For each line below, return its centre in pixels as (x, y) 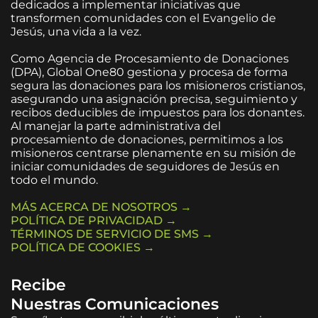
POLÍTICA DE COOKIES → (83, 247)
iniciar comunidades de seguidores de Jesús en (145, 166)
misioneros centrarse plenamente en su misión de (153, 153)
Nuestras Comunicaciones (115, 304)
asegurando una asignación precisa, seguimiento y (154, 99)
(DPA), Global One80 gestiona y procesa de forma (149, 72)
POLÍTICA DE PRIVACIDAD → (94, 220)
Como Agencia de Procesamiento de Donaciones (150, 58)
